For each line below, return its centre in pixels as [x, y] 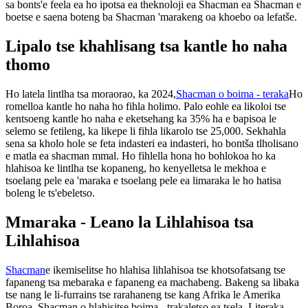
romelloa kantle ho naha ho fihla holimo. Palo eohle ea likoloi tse [146, 106]
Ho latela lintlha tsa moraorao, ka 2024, [91, 93]
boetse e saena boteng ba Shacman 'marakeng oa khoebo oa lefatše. [151, 16]
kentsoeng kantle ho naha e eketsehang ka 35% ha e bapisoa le [141, 118]
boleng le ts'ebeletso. [50, 192]
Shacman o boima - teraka [232, 93]
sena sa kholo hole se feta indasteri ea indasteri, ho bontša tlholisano [152, 143]
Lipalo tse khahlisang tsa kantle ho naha [146, 46]
